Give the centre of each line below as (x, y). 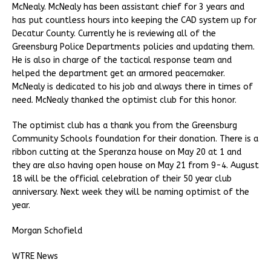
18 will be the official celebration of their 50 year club (122, 178)
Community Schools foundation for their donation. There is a (135, 139)
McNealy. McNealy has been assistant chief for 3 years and (128, 7)
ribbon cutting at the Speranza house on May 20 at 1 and (127, 152)
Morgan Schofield (47, 230)
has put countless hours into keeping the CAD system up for (134, 20)
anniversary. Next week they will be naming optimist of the (131, 192)
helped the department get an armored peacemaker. (119, 73)
